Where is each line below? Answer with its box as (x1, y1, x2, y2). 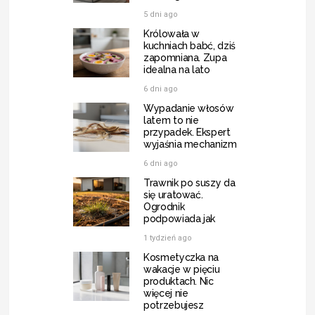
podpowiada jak (143, 212, 216, 224)
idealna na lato (143, 63, 210, 75)
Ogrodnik (143, 200, 185, 212)
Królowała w (143, 27, 200, 39)
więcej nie (143, 287, 188, 299)
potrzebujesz (143, 299, 204, 311)
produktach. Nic (143, 275, 214, 287)
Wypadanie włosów (143, 102, 234, 114)
